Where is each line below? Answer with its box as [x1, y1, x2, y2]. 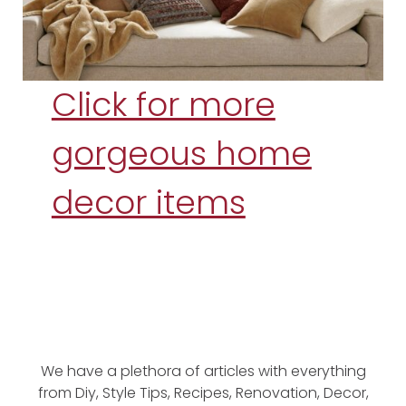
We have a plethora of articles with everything [40, 361, 366, 382]
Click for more [51, 82, 275, 129]
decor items [51, 179, 246, 227]
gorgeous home [51, 130, 312, 178]
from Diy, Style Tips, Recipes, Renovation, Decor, [37, 382, 369, 404]
